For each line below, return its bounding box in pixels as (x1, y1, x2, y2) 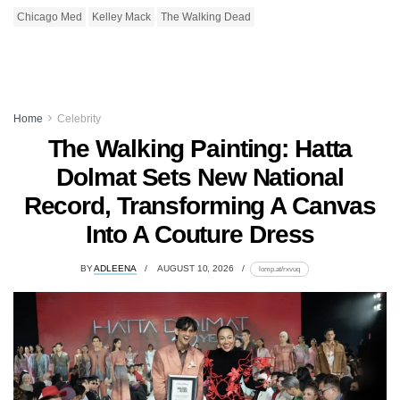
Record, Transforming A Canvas (23, 191, 377, 220)
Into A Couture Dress (85, 220, 315, 248)
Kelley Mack (92, 10, 151, 23)
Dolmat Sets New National (56, 162, 344, 191)
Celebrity (57, 112, 101, 125)
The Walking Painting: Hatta (47, 134, 353, 162)
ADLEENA (94, 262, 137, 273)
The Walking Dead (161, 10, 251, 23)
